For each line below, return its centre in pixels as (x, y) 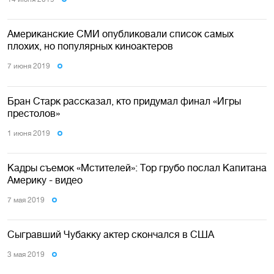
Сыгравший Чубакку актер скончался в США (111, 235)
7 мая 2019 (26, 200)
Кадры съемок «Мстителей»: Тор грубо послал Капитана (137, 168)
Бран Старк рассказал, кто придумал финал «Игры (124, 101)
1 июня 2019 (29, 133)
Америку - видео (45, 180)
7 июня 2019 (29, 66)
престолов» (34, 113)
